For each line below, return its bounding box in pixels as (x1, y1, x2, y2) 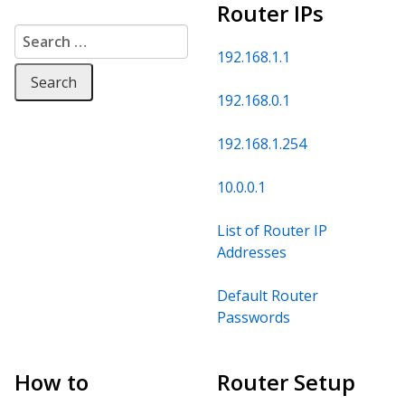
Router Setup (217, 366, 355, 397)
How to (14, 366, 89, 397)
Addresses (217, 241, 287, 262)
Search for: (14, 24, 91, 45)
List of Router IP (217, 220, 327, 240)
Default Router (217, 285, 318, 306)
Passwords (217, 306, 290, 327)
